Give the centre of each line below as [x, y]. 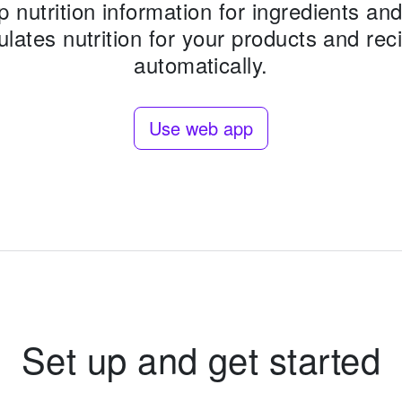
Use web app [201, 128]
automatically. [201, 64]
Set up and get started [201, 358]
